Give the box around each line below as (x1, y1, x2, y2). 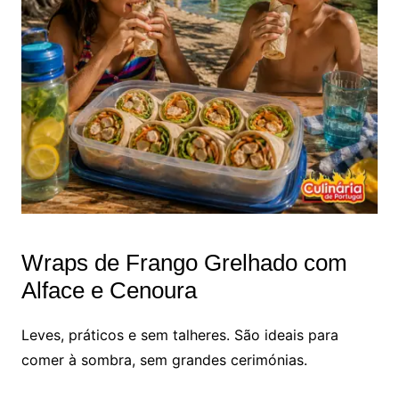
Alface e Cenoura (20, 276, 197, 304)
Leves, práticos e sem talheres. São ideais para (20, 325, 338, 344)
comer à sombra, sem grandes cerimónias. (20, 350, 307, 369)
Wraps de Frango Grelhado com (20, 248, 347, 276)
